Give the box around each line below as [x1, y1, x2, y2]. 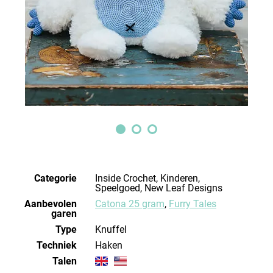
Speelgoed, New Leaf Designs [95, 182, 222, 194]
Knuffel [101, 223, 127, 235]
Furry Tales [169, 197, 216, 210]
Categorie [34, 172, 77, 184]
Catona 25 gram [101, 197, 165, 210]
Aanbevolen [24, 197, 77, 210]
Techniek [37, 239, 77, 251]
